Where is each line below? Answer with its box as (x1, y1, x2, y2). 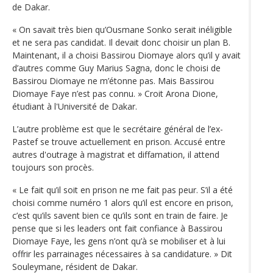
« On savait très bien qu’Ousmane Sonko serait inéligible (12, 23, 232, 35)
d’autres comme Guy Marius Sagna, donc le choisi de (12, 62, 221, 74)
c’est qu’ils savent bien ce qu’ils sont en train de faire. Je (12, 209, 228, 221)
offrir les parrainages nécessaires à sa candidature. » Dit (12, 247, 232, 260)
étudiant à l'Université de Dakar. (12, 100, 137, 112)
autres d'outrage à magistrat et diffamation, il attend (12, 148, 219, 160)
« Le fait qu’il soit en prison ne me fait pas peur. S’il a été (12, 183, 233, 196)
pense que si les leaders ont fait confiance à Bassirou (12, 222, 222, 234)
